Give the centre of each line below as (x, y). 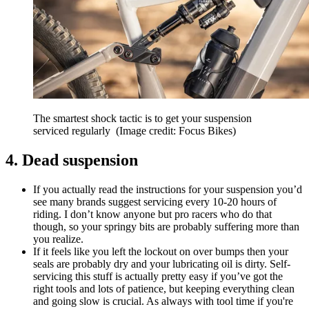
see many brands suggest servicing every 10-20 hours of (155, 202)
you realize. (58, 239)
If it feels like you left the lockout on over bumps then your (161, 252)
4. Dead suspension (72, 160)
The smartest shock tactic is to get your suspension (142, 119)
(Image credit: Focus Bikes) (176, 131)
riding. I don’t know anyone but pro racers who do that (152, 215)
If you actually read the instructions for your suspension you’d (168, 190)
